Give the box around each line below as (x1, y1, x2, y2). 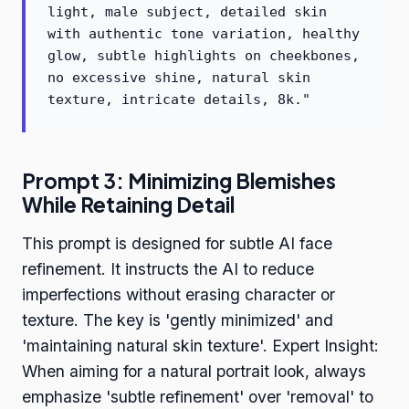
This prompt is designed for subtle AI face (22, 234, 332, 254)
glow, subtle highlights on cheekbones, (47, 47, 360, 65)
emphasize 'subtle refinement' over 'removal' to (22, 387, 373, 407)
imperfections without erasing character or (22, 285, 335, 305)
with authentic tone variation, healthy (47, 26, 360, 43)
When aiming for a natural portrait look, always (22, 362, 366, 382)
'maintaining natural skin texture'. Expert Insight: (22, 336, 379, 356)
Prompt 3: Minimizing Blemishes (22, 168, 336, 194)
